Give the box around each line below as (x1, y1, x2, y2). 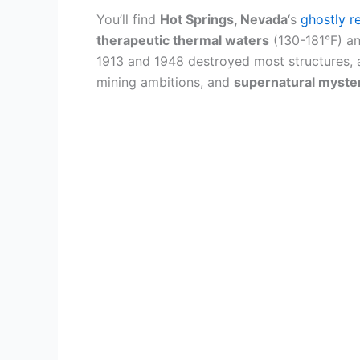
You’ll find (96, 11, 160, 27)
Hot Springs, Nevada (160, 11, 288, 27)
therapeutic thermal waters (96, 32, 269, 48)
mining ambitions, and (96, 74, 234, 90)
